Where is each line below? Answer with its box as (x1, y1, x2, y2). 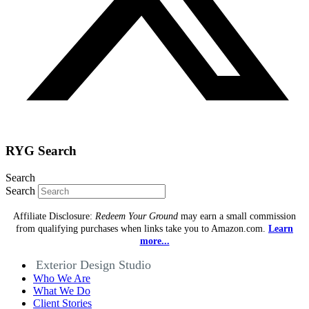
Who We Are (33, 272, 90, 285)
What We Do (33, 285, 90, 297)
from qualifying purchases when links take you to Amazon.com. (16, 223, 268, 235)
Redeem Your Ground (95, 211, 178, 222)
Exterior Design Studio (36, 258, 151, 272)
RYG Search (6, 143, 77, 159)
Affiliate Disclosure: (13, 211, 95, 222)
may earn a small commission (178, 211, 296, 222)
